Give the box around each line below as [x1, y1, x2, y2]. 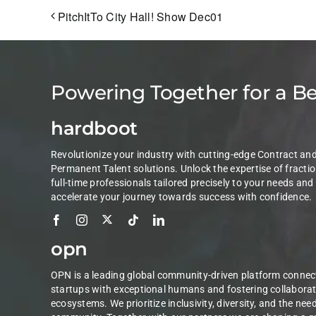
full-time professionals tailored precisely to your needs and [50, 177, 314, 189]
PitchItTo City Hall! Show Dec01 [58, 8, 224, 25]
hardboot [50, 117, 138, 140]
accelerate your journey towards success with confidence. [50, 191, 312, 203]
